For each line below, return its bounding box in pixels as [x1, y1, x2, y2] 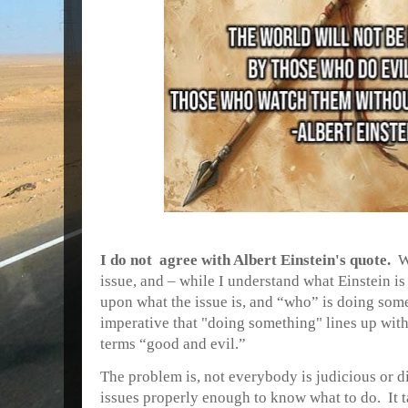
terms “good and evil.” [100, 335, 246, 352]
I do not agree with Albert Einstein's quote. [100, 251, 391, 269]
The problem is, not [100, 368, 225, 385]
